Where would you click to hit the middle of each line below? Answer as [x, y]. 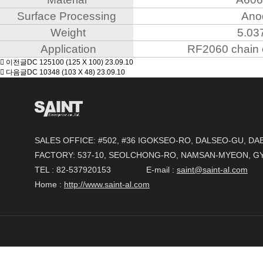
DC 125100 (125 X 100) [65, 62]
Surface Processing [67, 16]
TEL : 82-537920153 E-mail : [105, 170]
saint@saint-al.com [212, 170]
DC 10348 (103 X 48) [61, 72]
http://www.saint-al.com [107, 184]
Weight [67, 33]
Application [67, 49]
